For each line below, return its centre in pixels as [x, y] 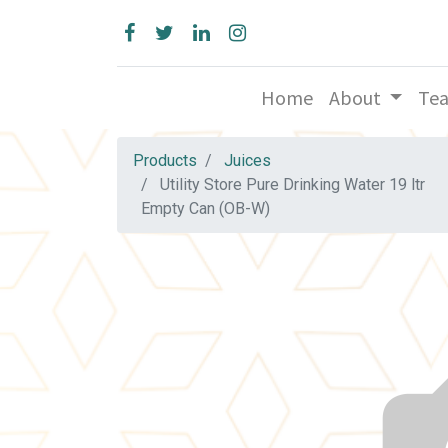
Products [165, 161]
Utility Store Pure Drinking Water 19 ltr [292, 185]
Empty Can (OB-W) [205, 209]
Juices [247, 161]
